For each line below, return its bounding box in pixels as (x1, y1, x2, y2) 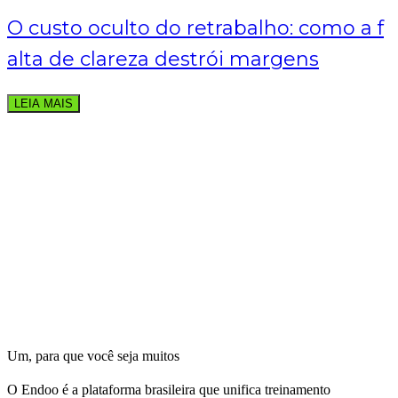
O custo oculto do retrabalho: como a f (7, 16, 384, 40)
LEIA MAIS (14, 97, 73, 110)
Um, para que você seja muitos (7, 348, 179, 363)
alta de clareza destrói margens (7, 47, 319, 71)
